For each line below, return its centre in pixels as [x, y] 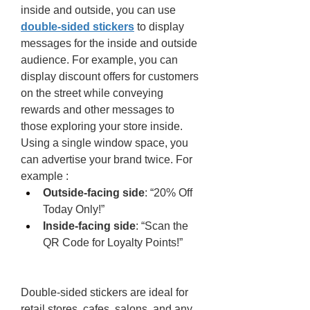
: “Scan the [162, 226]
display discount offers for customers [110, 76]
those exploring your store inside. [102, 126]
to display [159, 27]
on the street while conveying [92, 93]
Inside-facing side [89, 226]
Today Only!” [74, 209]
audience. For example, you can [99, 60]
